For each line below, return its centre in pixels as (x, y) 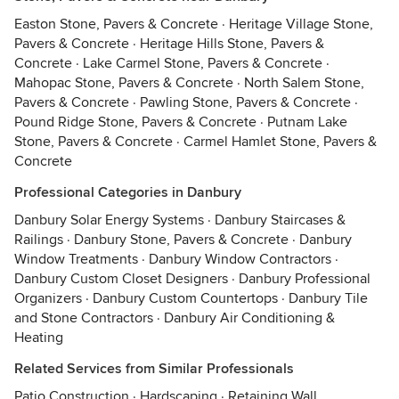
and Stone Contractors (84, 318)
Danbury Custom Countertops (185, 298)
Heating (39, 338)
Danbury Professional (305, 279)
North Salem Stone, (304, 83)
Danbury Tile (328, 298)
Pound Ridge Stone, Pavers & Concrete (135, 122)
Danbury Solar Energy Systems (109, 220)
